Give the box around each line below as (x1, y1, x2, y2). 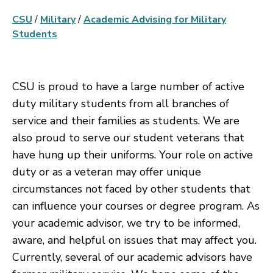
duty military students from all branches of (12, 96, 229, 111)
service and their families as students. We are (12, 113, 239, 128)
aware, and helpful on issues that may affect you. (12, 233, 257, 247)
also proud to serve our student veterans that (12, 130, 244, 145)
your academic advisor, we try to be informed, (12, 216, 240, 230)
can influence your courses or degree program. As (12, 199, 260, 213)
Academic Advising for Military (83, 13, 226, 26)
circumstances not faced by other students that (12, 182, 250, 196)
